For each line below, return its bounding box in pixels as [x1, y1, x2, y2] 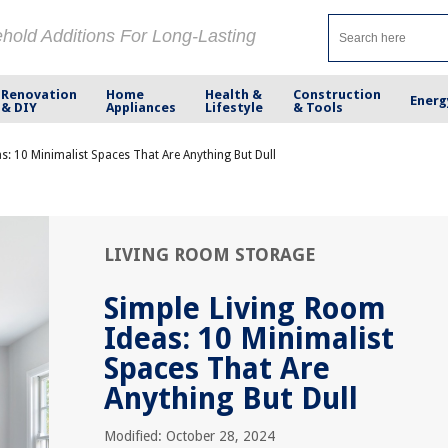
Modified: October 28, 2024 [104, 428, 275, 444]
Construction [292, 86, 381, 102]
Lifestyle [205, 99, 264, 115]
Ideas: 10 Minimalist [104, 321, 394, 356]
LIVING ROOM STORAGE [104, 244, 316, 265]
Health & [205, 86, 263, 102]
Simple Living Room [104, 291, 386, 326]
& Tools [292, 99, 343, 115]
